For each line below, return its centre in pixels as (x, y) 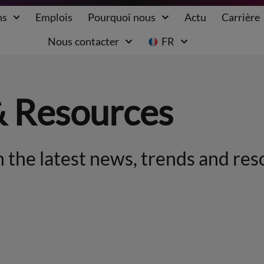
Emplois (54, 17)
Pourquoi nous (122, 17)
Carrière (240, 17)
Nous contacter (84, 42)
